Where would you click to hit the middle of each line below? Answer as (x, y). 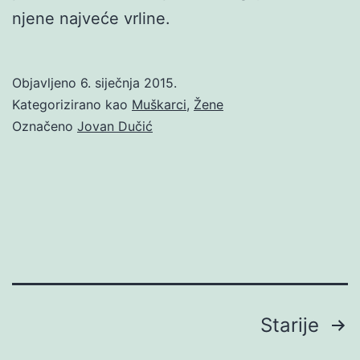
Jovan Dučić (115, 126)
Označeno (45, 126)
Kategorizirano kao (72, 104)
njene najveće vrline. (91, 18)
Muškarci (159, 104)
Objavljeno (46, 82)
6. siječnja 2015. (129, 82)
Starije (292, 325)
